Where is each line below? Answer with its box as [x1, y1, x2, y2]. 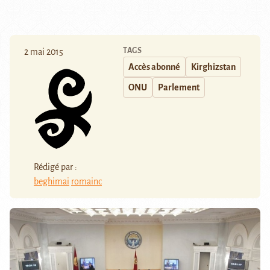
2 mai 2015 [24, 47, 63, 57]
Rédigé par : [34, 162, 77, 172]
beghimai [34, 176, 69, 186]
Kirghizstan [191, 62, 236, 72]
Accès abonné [128, 62, 180, 72]
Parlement [158, 83, 199, 93]
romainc [71, 176, 102, 186]
